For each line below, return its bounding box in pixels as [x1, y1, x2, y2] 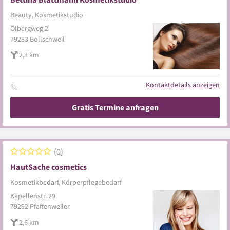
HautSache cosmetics [10, 162, 87, 172]
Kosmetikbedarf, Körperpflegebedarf [10, 178, 122, 187]
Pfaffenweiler [30, 202, 70, 211]
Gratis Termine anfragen [71, 102, 159, 112]
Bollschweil [30, 34, 65, 44]
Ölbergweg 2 [10, 24, 48, 33]
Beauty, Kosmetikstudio [10, 10, 83, 20]
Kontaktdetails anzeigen [146, 80, 220, 89]
